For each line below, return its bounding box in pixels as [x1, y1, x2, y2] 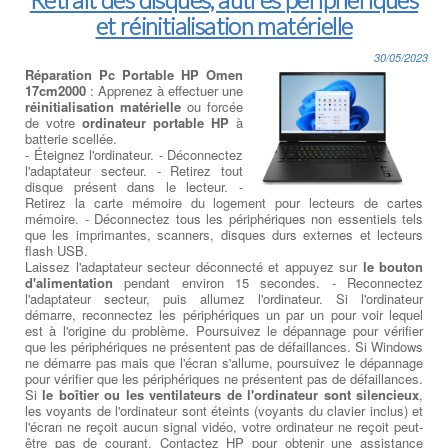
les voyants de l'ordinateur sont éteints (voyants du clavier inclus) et [25, 400, 423, 420]
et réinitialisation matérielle [95, 10, 353, 40]
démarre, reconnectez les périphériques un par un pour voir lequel [25, 304, 423, 324]
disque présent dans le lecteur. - [25, 176, 243, 196]
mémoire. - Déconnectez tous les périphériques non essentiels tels [25, 208, 423, 228]
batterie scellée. [25, 128, 117, 148]
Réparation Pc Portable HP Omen [25, 64, 243, 84]
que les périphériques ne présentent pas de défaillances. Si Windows [25, 336, 423, 356]
